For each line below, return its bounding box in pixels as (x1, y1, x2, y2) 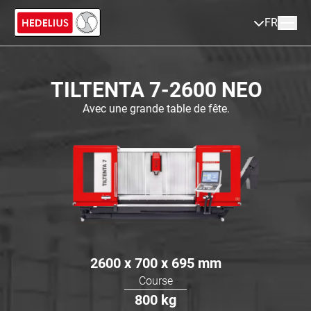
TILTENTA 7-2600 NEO (49, 78, 262, 102)
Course (138, 274, 173, 287)
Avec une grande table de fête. (82, 102, 229, 115)
